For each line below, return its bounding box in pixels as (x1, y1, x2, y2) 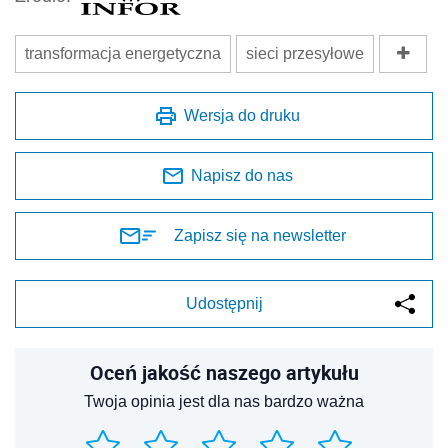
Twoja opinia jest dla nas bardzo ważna (84, 392, 364, 410)
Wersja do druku (184, 106, 300, 124)
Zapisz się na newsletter (174, 226, 346, 244)
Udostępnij (185, 294, 263, 312)
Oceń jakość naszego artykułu (89, 358, 359, 386)
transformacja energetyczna (25, 44, 221, 62)
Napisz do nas (191, 166, 293, 184)
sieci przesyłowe (246, 44, 364, 62)
